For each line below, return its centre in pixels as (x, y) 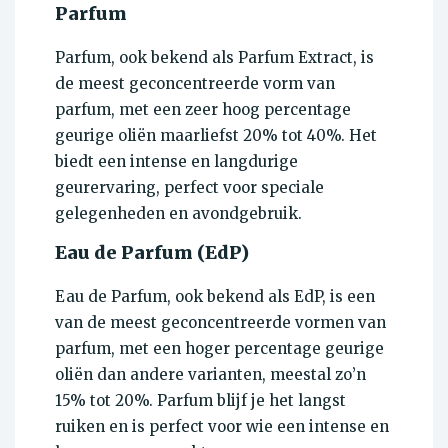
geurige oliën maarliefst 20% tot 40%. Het (216, 136)
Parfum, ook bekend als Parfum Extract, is (214, 58)
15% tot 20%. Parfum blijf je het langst (200, 401)
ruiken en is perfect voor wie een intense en (222, 427)
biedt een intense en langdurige (176, 162)
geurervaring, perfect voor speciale (189, 188)
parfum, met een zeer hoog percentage (203, 110)
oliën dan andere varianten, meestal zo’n (210, 375)
